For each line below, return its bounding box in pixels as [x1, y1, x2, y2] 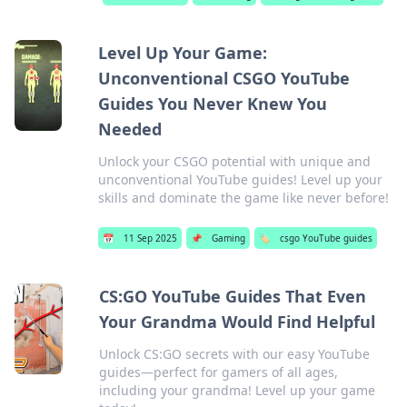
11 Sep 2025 [123, 232, 177, 244]
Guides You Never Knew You [97, 93, 327, 114]
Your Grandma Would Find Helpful [98, 311, 375, 333]
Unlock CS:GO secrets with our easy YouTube [98, 345, 370, 362]
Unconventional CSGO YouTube [97, 67, 350, 89]
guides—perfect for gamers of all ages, [98, 363, 338, 381]
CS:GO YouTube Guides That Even [98, 285, 366, 307]
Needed [97, 118, 162, 140]
